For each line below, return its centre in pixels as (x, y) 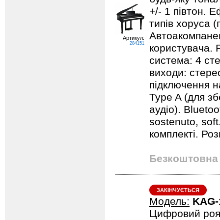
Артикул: (134, 38)
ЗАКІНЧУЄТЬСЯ (178, 190)
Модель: (169, 201)
